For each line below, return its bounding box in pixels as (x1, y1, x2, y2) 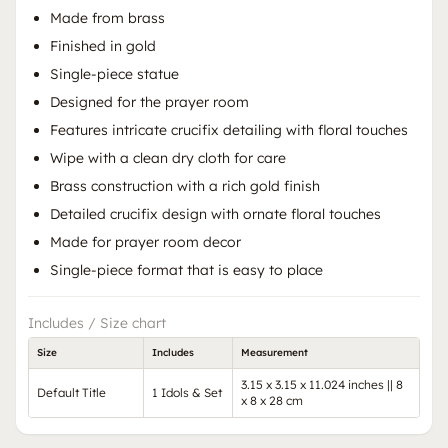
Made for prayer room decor (50, 233, 241, 252)
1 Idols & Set (152, 385, 222, 401)
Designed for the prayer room (50, 93, 249, 112)
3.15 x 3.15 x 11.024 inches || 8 (241, 377, 403, 393)
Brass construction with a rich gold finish (50, 177, 320, 196)
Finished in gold (50, 37, 156, 56)
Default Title (37, 385, 106, 401)
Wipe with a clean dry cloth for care (50, 149, 286, 168)
